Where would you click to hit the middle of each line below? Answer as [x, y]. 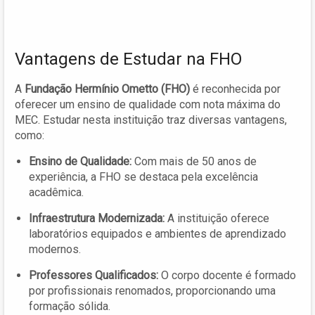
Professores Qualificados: [94, 275]
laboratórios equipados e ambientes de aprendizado [157, 233]
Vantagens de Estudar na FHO [128, 59]
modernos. [55, 249]
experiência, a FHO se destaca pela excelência [143, 176]
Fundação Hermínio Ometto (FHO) [107, 89]
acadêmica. [56, 192]
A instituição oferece [217, 218]
